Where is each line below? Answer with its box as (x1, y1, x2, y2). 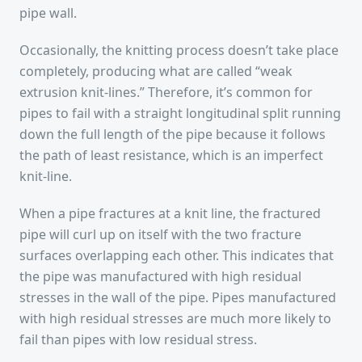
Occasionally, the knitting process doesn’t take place (19, 40, 339, 59)
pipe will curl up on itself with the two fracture (19, 225, 301, 243)
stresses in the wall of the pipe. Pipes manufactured (19, 288, 336, 306)
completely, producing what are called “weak (19, 61, 293, 80)
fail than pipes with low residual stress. (19, 330, 257, 348)
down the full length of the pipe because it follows (19, 124, 326, 143)
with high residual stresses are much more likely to (19, 309, 331, 327)
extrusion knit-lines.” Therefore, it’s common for (19, 82, 313, 101)
